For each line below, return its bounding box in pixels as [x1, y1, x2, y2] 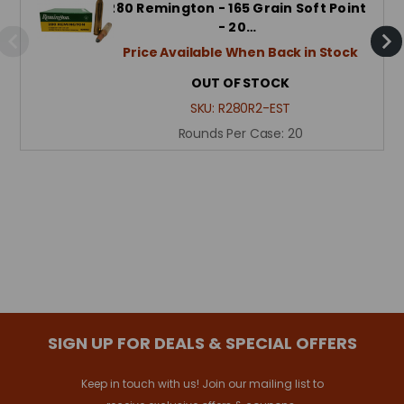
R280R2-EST [217, 99, 291, 117]
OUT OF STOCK [191, 74, 289, 92]
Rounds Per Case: [178, 124, 288, 142]
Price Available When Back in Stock [123, 43, 358, 61]
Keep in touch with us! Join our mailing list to [80, 376, 324, 391]
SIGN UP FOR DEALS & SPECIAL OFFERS [47, 332, 357, 354]
